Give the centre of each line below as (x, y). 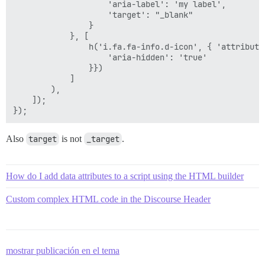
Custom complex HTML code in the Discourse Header (108, 199)
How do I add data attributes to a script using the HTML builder (125, 176)
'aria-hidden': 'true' (110, 57)
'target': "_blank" (103, 15)
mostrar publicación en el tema (63, 251)
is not (72, 139)
